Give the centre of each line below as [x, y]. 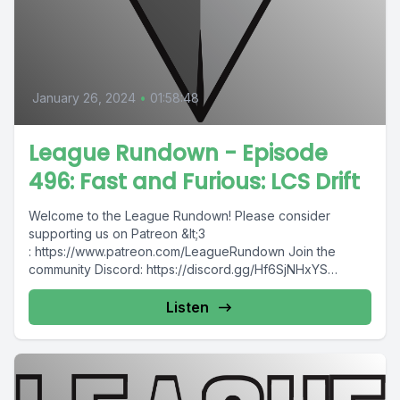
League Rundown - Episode [178, 153]
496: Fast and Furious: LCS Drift [194, 182]
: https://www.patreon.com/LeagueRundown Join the [182, 251]
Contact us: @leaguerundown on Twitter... [150, 287]
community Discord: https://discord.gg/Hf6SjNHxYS [178, 269]
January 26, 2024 [84, 98]
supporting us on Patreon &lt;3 [117, 233]
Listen [187, 307]
